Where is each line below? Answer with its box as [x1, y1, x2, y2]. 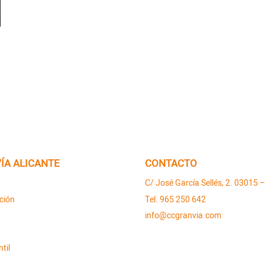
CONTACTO [145, 156, 197, 171]
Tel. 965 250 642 [145, 193, 206, 206]
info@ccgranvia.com [145, 209, 221, 222]
